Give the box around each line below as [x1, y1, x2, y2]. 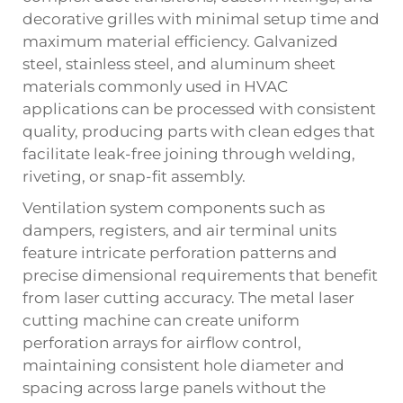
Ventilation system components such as [22, 198, 325, 217]
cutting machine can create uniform [22, 310, 300, 329]
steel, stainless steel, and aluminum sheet [22, 54, 336, 73]
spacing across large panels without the [22, 378, 326, 397]
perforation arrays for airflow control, [22, 333, 301, 352]
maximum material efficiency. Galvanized [22, 31, 338, 50]
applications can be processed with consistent [22, 99, 376, 118]
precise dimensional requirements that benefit [22, 265, 378, 284]
